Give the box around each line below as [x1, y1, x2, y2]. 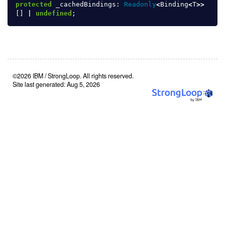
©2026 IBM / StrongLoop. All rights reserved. [13, 71, 134, 80]
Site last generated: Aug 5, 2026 [13, 80, 100, 89]
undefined [36, 10, 72, 17]
